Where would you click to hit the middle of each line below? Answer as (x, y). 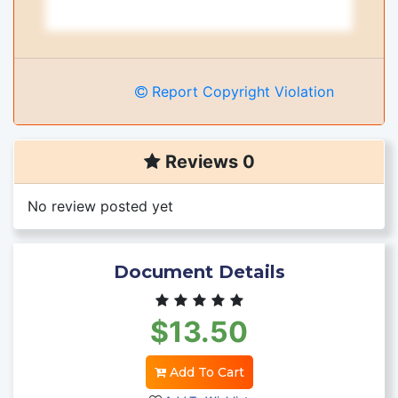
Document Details (199, 271)
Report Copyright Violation (241, 91)
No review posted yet (100, 206)
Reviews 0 (207, 161)
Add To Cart (205, 372)
